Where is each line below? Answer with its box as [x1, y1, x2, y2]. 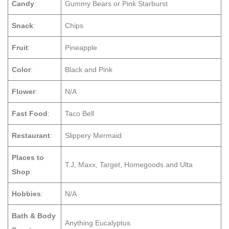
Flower [12, 87, 35, 96]
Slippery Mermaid [65, 131, 122, 140]
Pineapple [65, 43, 97, 52]
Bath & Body [12, 212, 56, 220]
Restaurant [12, 131, 50, 140]
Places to [12, 153, 44, 162]
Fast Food [12, 109, 48, 118]
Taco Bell [65, 109, 94, 118]
